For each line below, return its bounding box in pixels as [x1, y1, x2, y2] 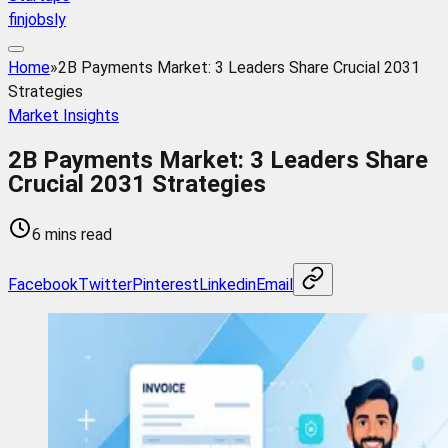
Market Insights [8, 106, 119, 126]
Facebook [8, 274, 78, 294]
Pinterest [132, 274, 199, 294]
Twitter [78, 274, 132, 294]
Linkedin [199, 274, 256, 294]
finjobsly [8, 10, 66, 30]
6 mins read [32, 224, 112, 244]
